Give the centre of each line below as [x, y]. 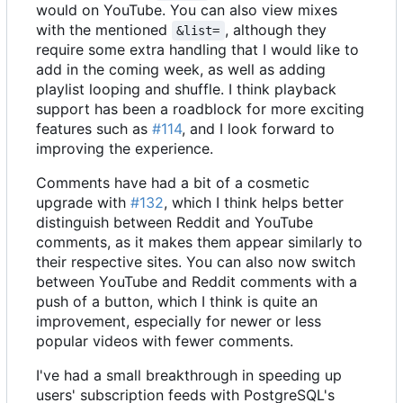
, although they [278, 29]
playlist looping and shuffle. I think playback [186, 89]
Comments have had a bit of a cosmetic [173, 182]
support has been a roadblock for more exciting [200, 108]
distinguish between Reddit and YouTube [175, 222]
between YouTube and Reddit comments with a [197, 281]
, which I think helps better [254, 202]
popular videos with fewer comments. [165, 340]
